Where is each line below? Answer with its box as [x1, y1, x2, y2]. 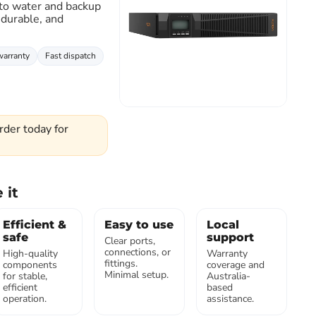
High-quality [2, 247, 58, 260]
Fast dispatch [44, 50, 96, 61]
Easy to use [104, 218, 174, 231]
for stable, [2, 269, 47, 283]
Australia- [207, 269, 251, 283]
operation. [2, 292, 47, 305]
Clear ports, [104, 234, 156, 248]
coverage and [207, 258, 265, 272]
